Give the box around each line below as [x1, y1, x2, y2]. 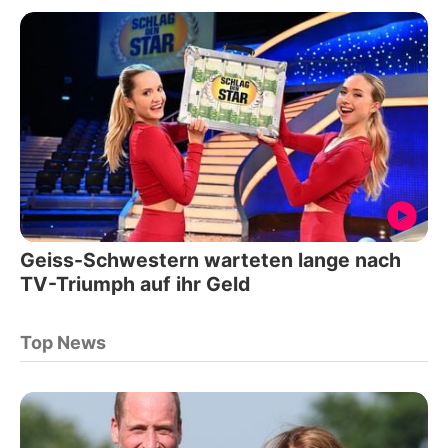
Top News [20, 331, 106, 353]
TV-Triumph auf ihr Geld [20, 271, 251, 296]
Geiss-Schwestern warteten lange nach [20, 247, 401, 272]
